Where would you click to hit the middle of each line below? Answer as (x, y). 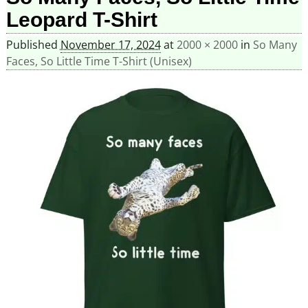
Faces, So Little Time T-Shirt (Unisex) (99, 62)
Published (33, 45)
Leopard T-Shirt (81, 19)
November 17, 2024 (110, 45)
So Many (275, 45)
